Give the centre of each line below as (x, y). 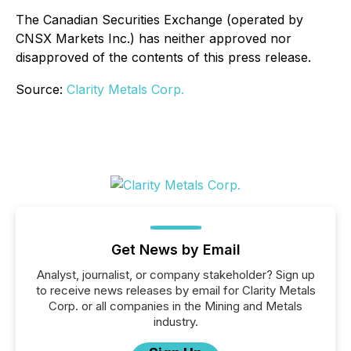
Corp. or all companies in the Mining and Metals (175, 306)
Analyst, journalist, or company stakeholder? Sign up (175, 275)
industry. (175, 322)
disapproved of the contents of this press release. (163, 57)
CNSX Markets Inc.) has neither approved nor (154, 38)
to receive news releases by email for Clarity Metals (175, 290)
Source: (41, 89)
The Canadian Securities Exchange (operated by (159, 20)
